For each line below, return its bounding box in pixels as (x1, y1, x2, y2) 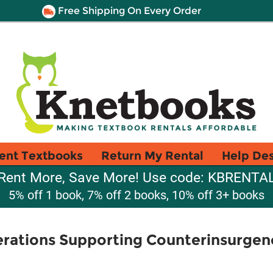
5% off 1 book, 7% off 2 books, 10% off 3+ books (9, 188, 264, 202)
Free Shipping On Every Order (55, 5, 201, 16)
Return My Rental (101, 148, 204, 163)
